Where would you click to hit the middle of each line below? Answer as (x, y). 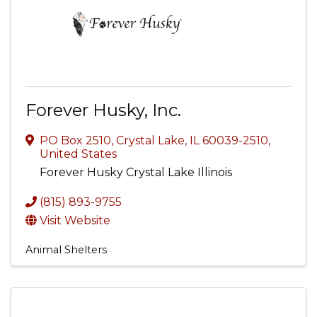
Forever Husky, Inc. (103, 110)
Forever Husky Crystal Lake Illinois (136, 172)
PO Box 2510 (75, 140)
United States (78, 154)
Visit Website (75, 220)
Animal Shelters (66, 250)
